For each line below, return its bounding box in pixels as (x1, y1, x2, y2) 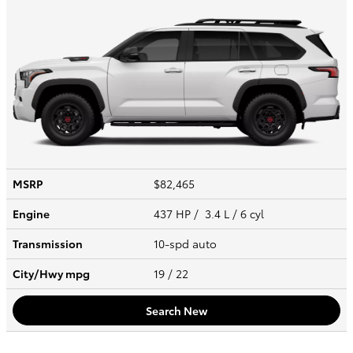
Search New (145, 302, 208, 318)
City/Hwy (13, 266, 65, 282)
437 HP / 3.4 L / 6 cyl (154, 206, 267, 222)
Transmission (13, 236, 83, 252)
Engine (13, 206, 50, 222)
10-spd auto (154, 236, 220, 252)
